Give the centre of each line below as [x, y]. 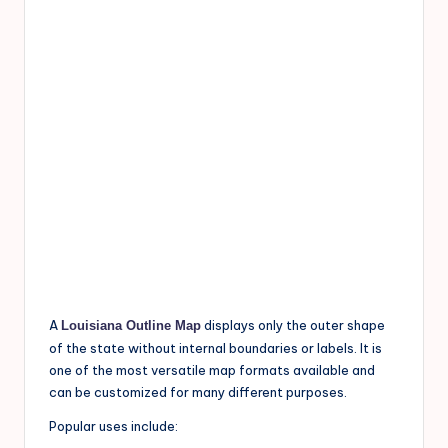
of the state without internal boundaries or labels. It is [215, 348]
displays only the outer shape [293, 325]
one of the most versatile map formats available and [212, 370]
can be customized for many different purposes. [198, 392]
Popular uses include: [113, 426]
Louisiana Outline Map [131, 326]
